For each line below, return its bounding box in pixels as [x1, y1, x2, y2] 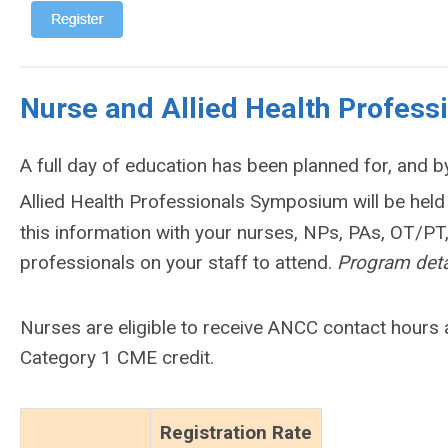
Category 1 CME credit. [20, 345, 219, 369]
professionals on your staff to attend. [20, 250, 337, 274]
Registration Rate [160, 420, 312, 444]
